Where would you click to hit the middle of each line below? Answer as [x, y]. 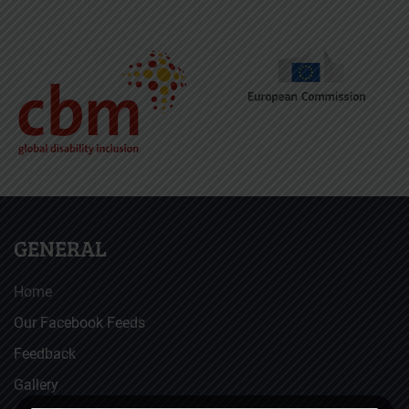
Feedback [45, 354]
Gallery [36, 385]
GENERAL [60, 248]
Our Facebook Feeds [79, 323]
